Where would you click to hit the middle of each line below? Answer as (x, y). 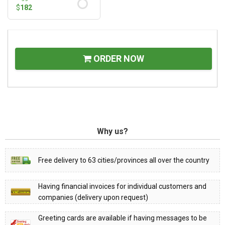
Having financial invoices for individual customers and (122, 186)
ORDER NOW (118, 58)
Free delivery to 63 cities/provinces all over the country (124, 160)
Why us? (113, 131)
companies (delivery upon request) (93, 197)
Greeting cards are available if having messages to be (123, 218)
